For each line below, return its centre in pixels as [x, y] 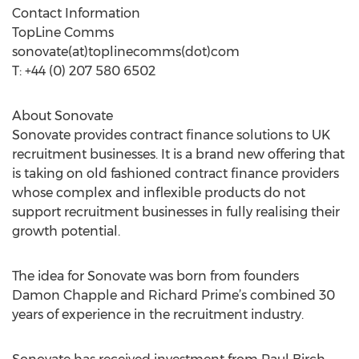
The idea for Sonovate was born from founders [155, 276]
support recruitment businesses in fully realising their [176, 212]
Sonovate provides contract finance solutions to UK [171, 135]
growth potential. [66, 231]
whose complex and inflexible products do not [159, 193]
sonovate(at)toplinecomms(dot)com [126, 52]
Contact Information [76, 13]
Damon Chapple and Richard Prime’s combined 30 [173, 295]
